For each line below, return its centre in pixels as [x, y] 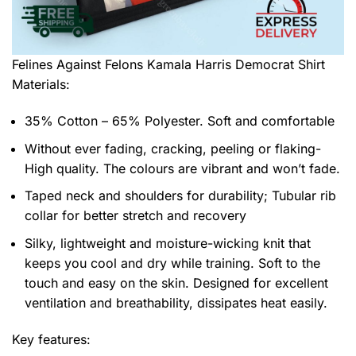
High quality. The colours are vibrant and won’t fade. [182, 168]
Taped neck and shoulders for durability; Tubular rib [180, 196]
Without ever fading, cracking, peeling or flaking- [173, 148]
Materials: [41, 85]
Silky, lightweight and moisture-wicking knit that [168, 243]
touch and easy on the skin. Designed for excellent [176, 282]
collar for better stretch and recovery [135, 216]
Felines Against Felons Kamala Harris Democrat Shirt [168, 65]
